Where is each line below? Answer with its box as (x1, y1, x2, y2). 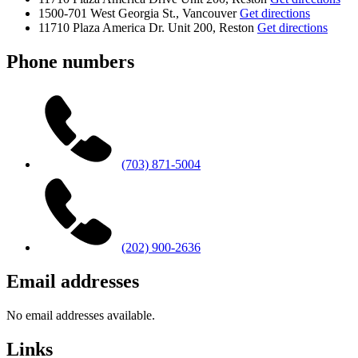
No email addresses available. (6, 308, 155, 322)
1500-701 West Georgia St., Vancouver (38, 6, 240, 21)
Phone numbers (6, 51, 134, 73)
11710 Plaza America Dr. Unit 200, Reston (38, 21, 257, 35)
